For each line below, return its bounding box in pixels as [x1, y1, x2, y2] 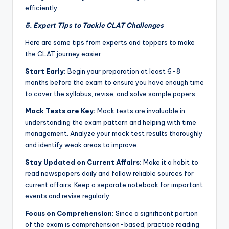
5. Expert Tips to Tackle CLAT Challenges [25, 21, 164, 30]
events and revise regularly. [25, 192, 111, 200]
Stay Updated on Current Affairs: [25, 158, 142, 167]
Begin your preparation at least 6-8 [66, 67, 180, 76]
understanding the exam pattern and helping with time [25, 118, 196, 127]
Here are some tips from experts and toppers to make [25, 38, 195, 47]
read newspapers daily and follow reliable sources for [25, 169, 194, 178]
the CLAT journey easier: [25, 50, 103, 58]
